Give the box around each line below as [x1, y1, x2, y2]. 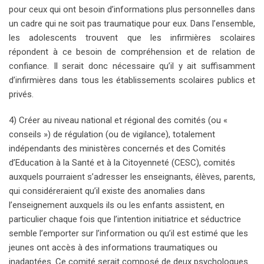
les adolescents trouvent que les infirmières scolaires [9, 32, 255, 44]
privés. [9, 89, 34, 100]
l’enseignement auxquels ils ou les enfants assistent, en [9, 200, 225, 211]
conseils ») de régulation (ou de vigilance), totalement [9, 129, 215, 140]
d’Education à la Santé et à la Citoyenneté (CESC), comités [9, 157, 235, 169]
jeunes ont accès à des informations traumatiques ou [9, 242, 217, 253]
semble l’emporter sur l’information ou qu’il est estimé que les [9, 228, 248, 239]
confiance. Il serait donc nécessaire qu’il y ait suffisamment [9, 61, 255, 72]
